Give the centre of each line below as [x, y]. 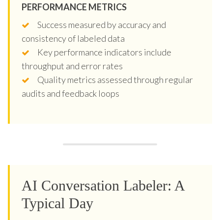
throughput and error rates [72, 66]
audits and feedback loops [70, 93]
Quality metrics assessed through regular [115, 79]
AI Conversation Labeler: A [103, 185]
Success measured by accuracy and [102, 24]
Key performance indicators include [104, 52]
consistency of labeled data [73, 38]
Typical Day [57, 203]
